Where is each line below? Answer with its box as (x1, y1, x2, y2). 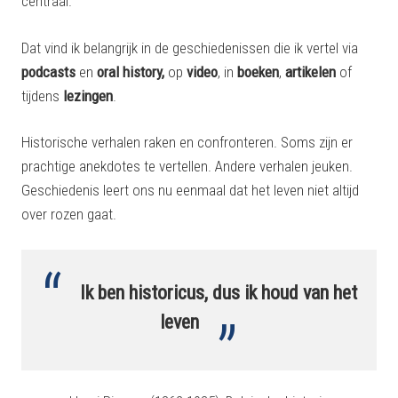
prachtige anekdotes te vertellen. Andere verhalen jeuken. (21, 157, 353, 175)
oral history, (97, 62, 164, 81)
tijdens (21, 86, 63, 105)
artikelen (285, 62, 336, 81)
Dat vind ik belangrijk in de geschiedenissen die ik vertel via (21, 38, 358, 57)
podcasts (21, 62, 79, 81)
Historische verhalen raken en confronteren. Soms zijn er (21, 133, 353, 151)
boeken (237, 62, 279, 81)
